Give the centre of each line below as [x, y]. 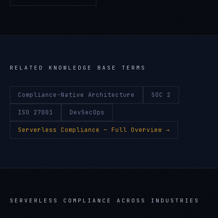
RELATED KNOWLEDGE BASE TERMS [78, 68]
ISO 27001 [36, 112]
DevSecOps [87, 112]
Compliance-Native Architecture [76, 95]
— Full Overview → [135, 130]
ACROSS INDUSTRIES [156, 200]
